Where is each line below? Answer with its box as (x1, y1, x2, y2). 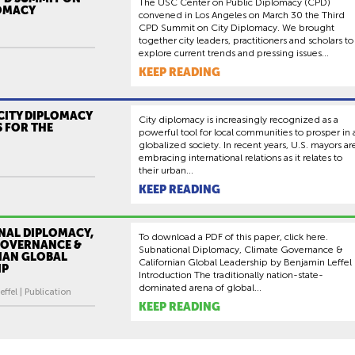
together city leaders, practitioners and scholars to (139, 34, 353, 46)
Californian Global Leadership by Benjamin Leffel (139, 256, 352, 268)
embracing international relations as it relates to (139, 151, 342, 163)
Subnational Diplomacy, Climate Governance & (139, 243, 343, 255)
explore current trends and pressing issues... (139, 47, 329, 59)
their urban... (139, 164, 193, 176)
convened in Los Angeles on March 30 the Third (139, 9, 345, 21)
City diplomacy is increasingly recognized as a (139, 113, 338, 125)
